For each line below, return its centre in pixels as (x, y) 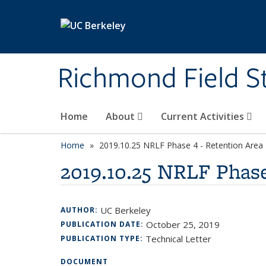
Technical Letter (178, 239)
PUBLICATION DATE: (103, 224)
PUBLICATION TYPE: (103, 238)
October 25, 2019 (183, 224)
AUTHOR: (80, 210)
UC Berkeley (126, 210)
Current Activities (204, 116)
